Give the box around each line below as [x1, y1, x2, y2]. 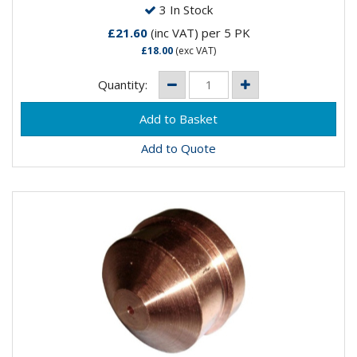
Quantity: [98, 76, 151, 92]
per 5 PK [201, 24, 250, 41]
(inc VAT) [147, 24, 202, 41]
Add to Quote [141, 140, 216, 157]
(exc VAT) [173, 43, 216, 57]
